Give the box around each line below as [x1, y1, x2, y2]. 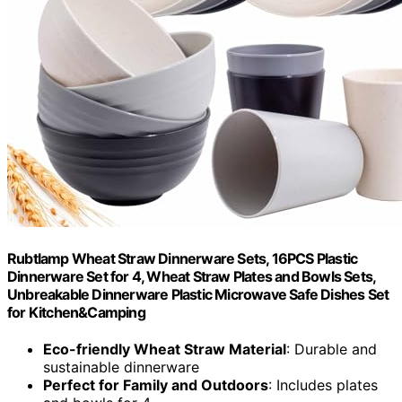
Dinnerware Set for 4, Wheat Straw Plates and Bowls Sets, [7, 267, 376, 285]
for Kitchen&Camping [7, 302, 145, 321]
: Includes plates [268, 376, 378, 395]
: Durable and [286, 340, 377, 359]
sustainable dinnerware [43, 358, 199, 377]
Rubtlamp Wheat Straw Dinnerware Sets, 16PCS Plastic [7, 249, 358, 267]
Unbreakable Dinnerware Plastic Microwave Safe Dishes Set [7, 284, 389, 303]
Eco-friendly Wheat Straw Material [43, 340, 286, 359]
